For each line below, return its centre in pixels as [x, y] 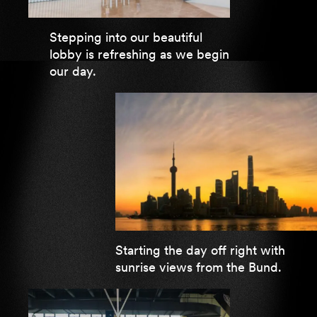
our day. [73, 71]
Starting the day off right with [200, 250]
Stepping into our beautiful [126, 37]
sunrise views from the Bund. [198, 267]
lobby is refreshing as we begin [139, 54]
